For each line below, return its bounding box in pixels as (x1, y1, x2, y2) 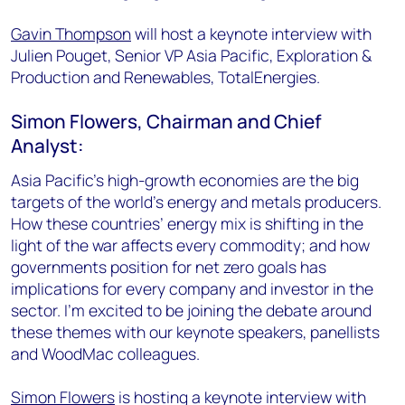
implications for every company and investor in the (11, 277, 373, 299)
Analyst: (11, 132, 84, 158)
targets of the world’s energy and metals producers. (11, 190, 381, 212)
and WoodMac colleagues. (11, 342, 200, 364)
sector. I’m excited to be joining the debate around (11, 298, 372, 321)
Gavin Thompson (11, 22, 131, 44)
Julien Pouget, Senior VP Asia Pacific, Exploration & (11, 43, 372, 66)
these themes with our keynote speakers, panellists (11, 320, 380, 343)
